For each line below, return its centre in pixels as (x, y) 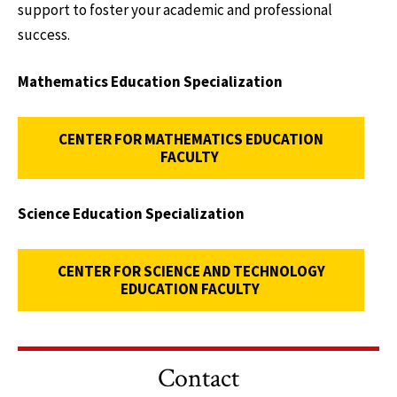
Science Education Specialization (131, 214)
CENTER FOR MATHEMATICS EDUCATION (191, 139)
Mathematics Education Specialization (150, 82)
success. (44, 34)
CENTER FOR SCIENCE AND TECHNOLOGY (191, 271)
